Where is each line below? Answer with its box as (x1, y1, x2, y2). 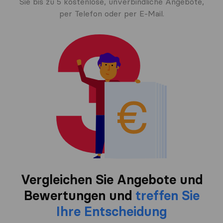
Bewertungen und (23, 188, 135, 204)
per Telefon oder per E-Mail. (59, 8, 164, 19)
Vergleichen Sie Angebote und (20, 172, 203, 188)
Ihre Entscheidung (56, 204, 167, 220)
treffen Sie (135, 188, 200, 204)
